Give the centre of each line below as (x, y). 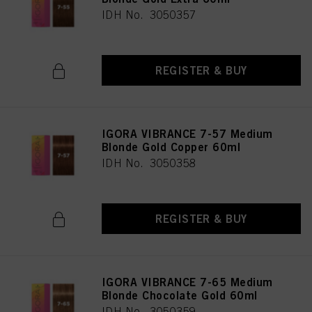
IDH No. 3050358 (149, 163)
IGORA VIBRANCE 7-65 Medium (187, 282)
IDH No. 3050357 (149, 15)
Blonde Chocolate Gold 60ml (180, 295)
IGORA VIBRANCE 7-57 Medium (187, 134)
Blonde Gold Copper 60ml (171, 147)
